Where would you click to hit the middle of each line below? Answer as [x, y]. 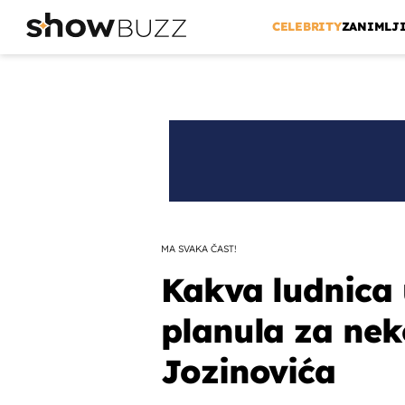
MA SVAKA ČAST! [198, 249]
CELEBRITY [306, 27]
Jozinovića [248, 371]
